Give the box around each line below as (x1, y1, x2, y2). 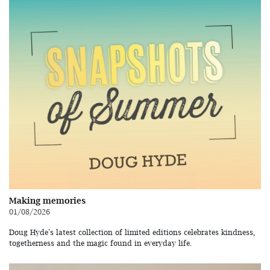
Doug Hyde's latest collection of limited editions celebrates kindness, (9, 228, 255, 237)
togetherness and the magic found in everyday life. (9, 239, 192, 248)
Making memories (9, 195, 86, 206)
